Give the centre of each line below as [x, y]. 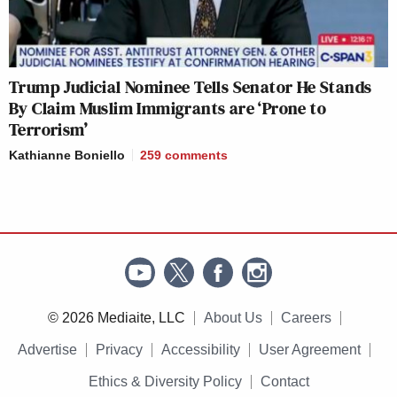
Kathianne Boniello [67, 156]
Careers [306, 318]
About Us [233, 318]
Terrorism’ [48, 130]
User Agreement [310, 350]
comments [196, 156]
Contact [284, 382]
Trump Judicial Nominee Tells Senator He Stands [191, 87]
